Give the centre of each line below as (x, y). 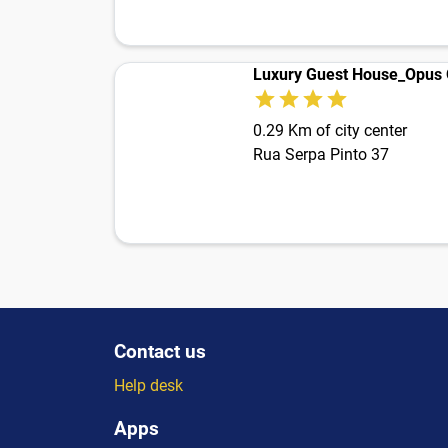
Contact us (160, 352)
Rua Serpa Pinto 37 (321, 155)
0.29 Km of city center (330, 131)
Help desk (148, 386)
